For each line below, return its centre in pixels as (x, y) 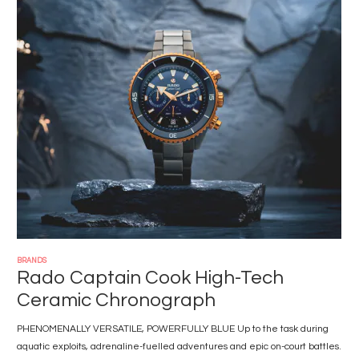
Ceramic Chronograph (116, 300)
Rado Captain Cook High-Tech (150, 278)
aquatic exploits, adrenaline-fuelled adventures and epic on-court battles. (179, 347)
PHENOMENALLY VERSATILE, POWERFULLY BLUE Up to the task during (173, 329)
